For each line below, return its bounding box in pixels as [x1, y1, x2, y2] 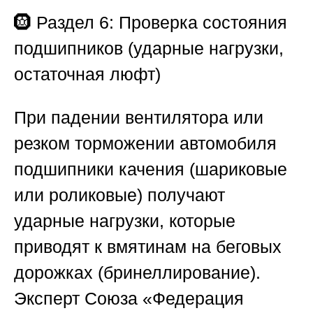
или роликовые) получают [14, 185, 225, 205]
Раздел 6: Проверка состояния [36, 13, 287, 33]
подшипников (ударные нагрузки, [14, 38, 284, 59]
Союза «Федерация [85, 289, 244, 309]
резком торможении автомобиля [14, 133, 277, 154]
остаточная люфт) [14, 64, 161, 85]
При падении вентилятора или [14, 108, 263, 128]
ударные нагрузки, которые [14, 211, 235, 231]
